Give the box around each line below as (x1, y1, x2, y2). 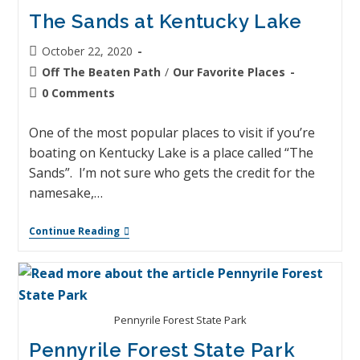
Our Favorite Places (172, 63, 285, 80)
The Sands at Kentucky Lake (28, 9, 302, 33)
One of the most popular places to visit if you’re (28, 123, 315, 141)
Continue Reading (28, 223, 120, 238)
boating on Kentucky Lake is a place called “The (28, 143, 313, 162)
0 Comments (41, 84, 115, 100)
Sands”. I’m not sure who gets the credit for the (28, 163, 315, 182)
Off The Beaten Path (41, 63, 161, 80)
